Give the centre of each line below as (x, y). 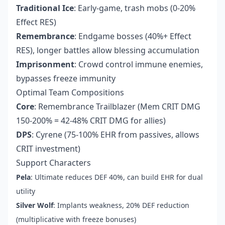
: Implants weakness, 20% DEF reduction (121, 205)
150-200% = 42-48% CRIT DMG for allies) (91, 121)
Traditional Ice (45, 8)
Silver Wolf (35, 205)
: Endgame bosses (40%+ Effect (133, 36)
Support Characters (53, 163)
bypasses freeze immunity (66, 79)
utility (26, 191)
